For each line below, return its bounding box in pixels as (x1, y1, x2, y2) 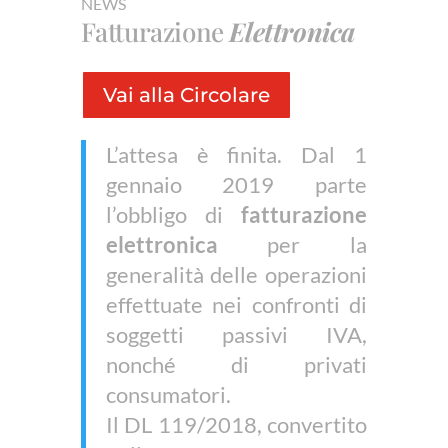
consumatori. (105, 381, 231, 409)
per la (217, 231, 368, 259)
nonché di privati (105, 351, 368, 379)
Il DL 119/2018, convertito (105, 411, 368, 439)
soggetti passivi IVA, (105, 321, 368, 349)
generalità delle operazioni (105, 261, 368, 289)
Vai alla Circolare (102, 83, 270, 108)
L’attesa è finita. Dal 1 (105, 141, 368, 169)
